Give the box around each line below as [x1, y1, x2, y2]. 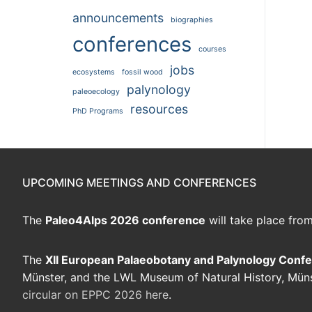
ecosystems [72, 68, 115, 77]
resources [130, 102, 188, 117]
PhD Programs [72, 107, 123, 116]
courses [198, 45, 226, 54]
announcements [72, 10, 164, 26]
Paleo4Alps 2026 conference [45, 213, 205, 228]
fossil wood [122, 68, 163, 77]
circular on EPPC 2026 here [22, 288, 169, 302]
